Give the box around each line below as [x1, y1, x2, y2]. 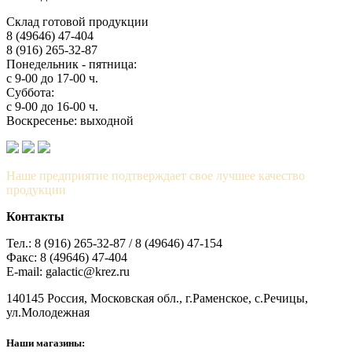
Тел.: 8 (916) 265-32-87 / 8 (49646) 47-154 [6, 236, 222, 250]
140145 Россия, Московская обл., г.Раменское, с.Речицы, [6, 291, 308, 305]
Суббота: [6, 85, 54, 99]
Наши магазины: [6, 337, 85, 350]
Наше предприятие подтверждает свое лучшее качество [6, 168, 305, 182]
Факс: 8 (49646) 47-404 [6, 250, 127, 264]
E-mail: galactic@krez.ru [6, 264, 130, 278]
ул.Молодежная [6, 305, 90, 319]
